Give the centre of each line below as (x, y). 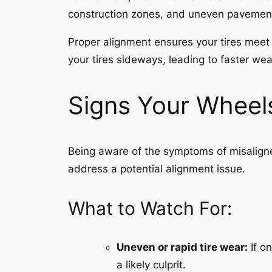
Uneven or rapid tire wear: (182, 247)
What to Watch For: (150, 208)
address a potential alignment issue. (157, 169)
